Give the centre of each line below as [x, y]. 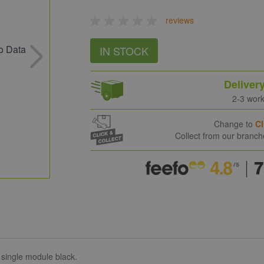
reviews [180, 20]
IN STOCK [124, 51]
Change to [235, 124]
